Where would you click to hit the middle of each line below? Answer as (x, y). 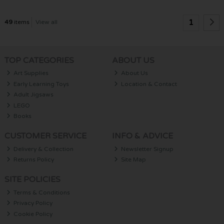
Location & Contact (148, 84)
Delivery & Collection (43, 149)
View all (47, 22)
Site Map (133, 160)
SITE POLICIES (32, 179)
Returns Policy (33, 160)
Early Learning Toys (41, 84)
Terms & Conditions (41, 192)
